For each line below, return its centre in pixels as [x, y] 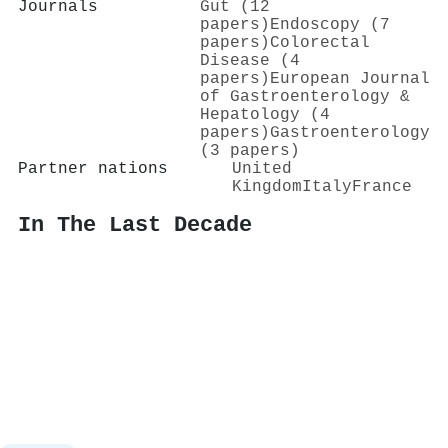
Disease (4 [250, 60]
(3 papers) [250, 150]
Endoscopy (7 [330, 24]
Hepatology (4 [265, 114]
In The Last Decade [135, 225]
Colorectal [320, 42]
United [262, 168]
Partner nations [93, 168]
